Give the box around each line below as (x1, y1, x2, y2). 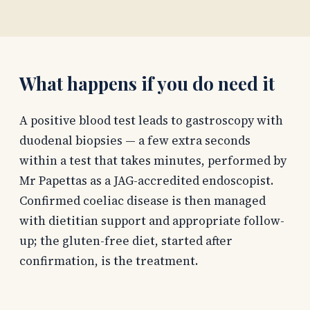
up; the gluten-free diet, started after (19, 232, 232, 249)
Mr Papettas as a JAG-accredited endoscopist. (19, 172, 274, 189)
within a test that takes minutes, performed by (19, 152, 286, 169)
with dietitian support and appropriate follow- (19, 212, 284, 229)
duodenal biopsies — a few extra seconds (19, 131, 250, 149)
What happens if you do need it (19, 71, 275, 95)
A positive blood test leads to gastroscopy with (19, 111, 283, 129)
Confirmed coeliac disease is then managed (19, 192, 266, 209)
